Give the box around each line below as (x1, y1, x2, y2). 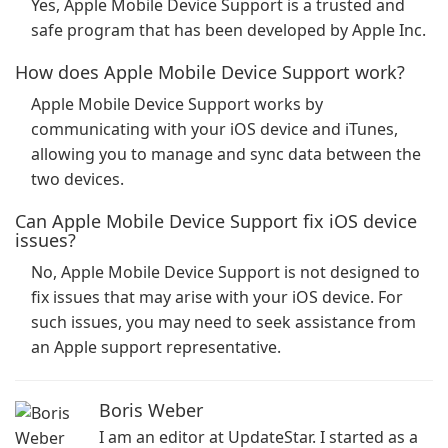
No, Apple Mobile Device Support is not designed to (31, 261, 420, 283)
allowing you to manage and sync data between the (31, 143, 421, 165)
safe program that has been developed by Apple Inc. (31, 19, 426, 41)
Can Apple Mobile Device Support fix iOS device (15, 209, 417, 233)
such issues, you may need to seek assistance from (31, 311, 416, 333)
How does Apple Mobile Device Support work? (15, 60, 405, 84)
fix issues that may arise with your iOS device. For (31, 286, 403, 308)
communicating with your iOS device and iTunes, (31, 118, 398, 140)
